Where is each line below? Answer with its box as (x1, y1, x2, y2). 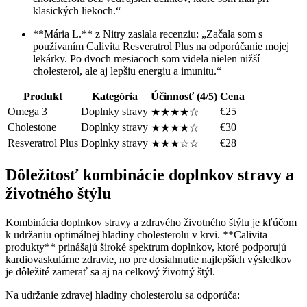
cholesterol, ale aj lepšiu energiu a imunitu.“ (33, 64, 221, 77)
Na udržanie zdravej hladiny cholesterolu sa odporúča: (5, 288, 240, 301)
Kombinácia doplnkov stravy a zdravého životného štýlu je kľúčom (5, 216, 297, 228)
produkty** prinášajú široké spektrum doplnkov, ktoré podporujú (5, 241, 286, 253)
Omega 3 (8, 105, 47, 117)
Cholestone (8, 121, 56, 133)
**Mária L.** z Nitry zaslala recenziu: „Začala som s (33, 27, 262, 40)
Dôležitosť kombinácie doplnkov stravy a (5, 165, 294, 184)
